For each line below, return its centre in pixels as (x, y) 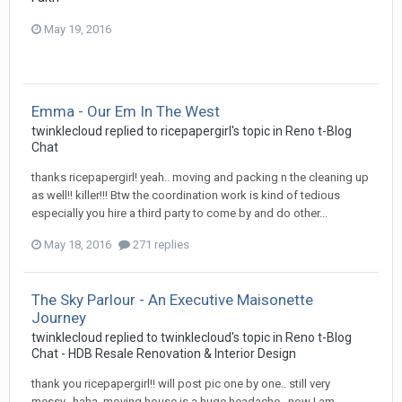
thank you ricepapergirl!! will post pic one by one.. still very (181, 383)
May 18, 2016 (78, 244)
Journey (59, 317)
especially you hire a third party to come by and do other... (179, 213)
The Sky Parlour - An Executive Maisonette (172, 299)
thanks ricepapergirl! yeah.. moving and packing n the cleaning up (200, 177)
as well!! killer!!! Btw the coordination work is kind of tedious (186, 195)
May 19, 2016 (78, 29)
